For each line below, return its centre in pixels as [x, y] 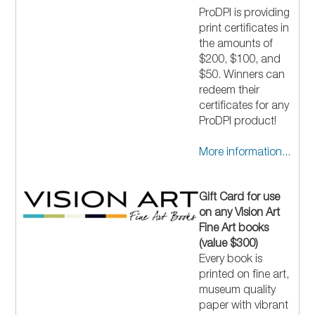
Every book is [231, 261]
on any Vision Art [240, 214]
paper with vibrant [244, 307]
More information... [245, 154]
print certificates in [244, 30]
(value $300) [229, 245]
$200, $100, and [240, 61]
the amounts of [236, 45]
